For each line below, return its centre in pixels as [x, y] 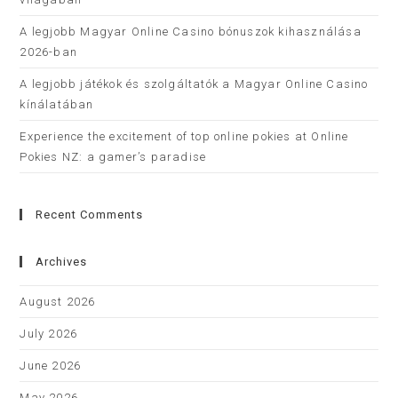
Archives [62, 262]
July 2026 [49, 334]
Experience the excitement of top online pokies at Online [184, 136]
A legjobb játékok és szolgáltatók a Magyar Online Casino [194, 84]
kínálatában [57, 104]
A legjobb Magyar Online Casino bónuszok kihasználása [191, 32]
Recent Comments [90, 215]
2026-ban [49, 52]
